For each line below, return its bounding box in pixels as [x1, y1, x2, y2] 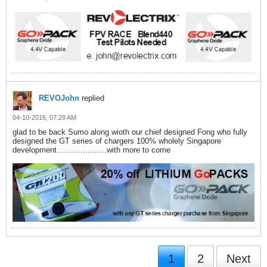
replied [79, 94, 104, 103]
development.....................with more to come [13, 145, 170, 155]
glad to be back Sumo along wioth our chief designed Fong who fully [13, 128, 247, 137]
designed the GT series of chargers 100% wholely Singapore [13, 136, 221, 146]
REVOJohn [39, 94, 79, 103]
